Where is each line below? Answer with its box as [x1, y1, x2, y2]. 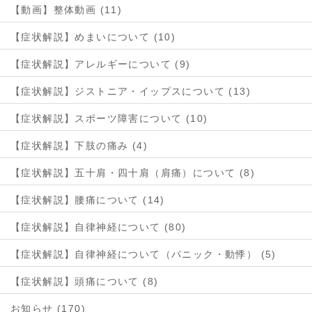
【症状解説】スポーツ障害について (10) [10, 113, 208, 125]
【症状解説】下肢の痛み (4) [10, 140, 148, 152]
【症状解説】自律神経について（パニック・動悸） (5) [10, 249, 276, 260]
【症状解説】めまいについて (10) [10, 31, 176, 43]
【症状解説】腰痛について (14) [10, 194, 165, 206]
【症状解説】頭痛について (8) [10, 276, 159, 288]
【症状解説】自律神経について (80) [10, 221, 187, 233]
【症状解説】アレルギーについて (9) [10, 58, 191, 70]
